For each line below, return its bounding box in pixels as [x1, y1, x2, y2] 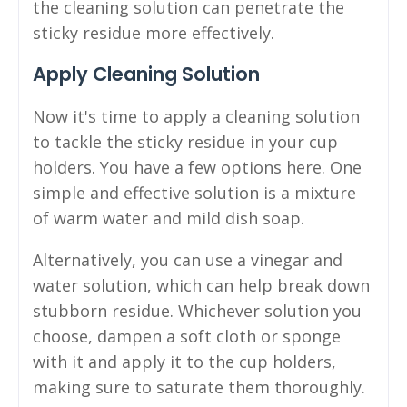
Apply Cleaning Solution [33, 60, 260, 87]
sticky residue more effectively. [33, 21, 274, 44]
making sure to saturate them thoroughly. [33, 375, 365, 398]
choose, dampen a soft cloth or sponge [33, 324, 341, 347]
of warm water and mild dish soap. [33, 206, 304, 229]
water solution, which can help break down [33, 273, 370, 296]
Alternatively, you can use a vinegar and [33, 248, 342, 271]
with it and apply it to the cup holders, [33, 350, 336, 372]
